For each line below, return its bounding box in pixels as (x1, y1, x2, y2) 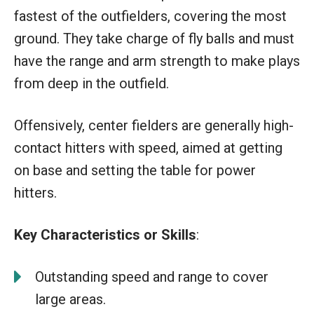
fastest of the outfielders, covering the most (14, 7, 287, 25)
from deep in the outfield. (14, 74, 169, 92)
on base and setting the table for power (14, 161, 256, 179)
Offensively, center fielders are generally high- (14, 116, 294, 134)
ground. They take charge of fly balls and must (14, 29, 294, 47)
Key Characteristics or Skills (14, 226, 196, 243)
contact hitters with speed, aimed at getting (14, 139, 282, 156)
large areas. (35, 290, 106, 308)
